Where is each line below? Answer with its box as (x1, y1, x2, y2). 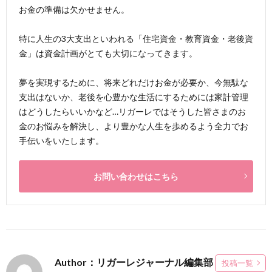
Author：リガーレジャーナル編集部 (55, 256, 215, 268)
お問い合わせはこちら (93, 171, 178, 182)
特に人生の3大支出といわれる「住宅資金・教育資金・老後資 (19, 33, 253, 44)
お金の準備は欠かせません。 (19, 4, 129, 15)
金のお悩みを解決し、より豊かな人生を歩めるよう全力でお (19, 120, 248, 131)
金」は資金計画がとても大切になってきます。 (19, 47, 197, 58)
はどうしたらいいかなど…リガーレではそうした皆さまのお (19, 106, 246, 117)
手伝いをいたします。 (19, 135, 104, 146)
